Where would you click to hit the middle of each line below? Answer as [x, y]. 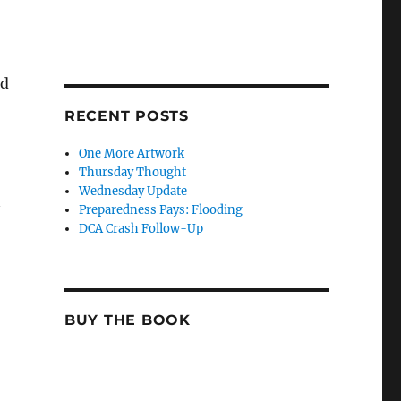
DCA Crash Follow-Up [141, 229]
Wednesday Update [133, 192]
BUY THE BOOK [127, 320]
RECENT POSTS [126, 116]
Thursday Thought [133, 173]
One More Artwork [132, 154]
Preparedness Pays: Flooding [161, 210]
